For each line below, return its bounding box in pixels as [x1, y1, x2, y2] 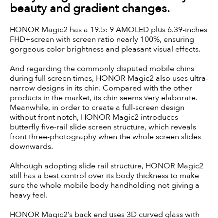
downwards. [10, 141, 53, 152]
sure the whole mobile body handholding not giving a [10, 180, 200, 191]
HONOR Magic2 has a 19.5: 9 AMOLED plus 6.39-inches [10, 24, 207, 35]
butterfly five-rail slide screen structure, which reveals [10, 121, 196, 132]
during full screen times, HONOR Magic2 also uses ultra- [10, 73, 208, 84]
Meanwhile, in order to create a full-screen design [10, 102, 184, 113]
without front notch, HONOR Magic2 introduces [10, 111, 178, 123]
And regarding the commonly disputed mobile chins [10, 63, 194, 74]
